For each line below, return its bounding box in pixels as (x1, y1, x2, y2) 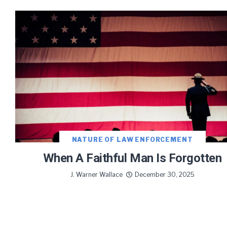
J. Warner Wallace (70, 170, 123, 178)
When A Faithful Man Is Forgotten (43, 150, 222, 165)
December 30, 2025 (134, 170, 195, 178)
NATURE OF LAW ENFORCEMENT (71, 135, 193, 143)
